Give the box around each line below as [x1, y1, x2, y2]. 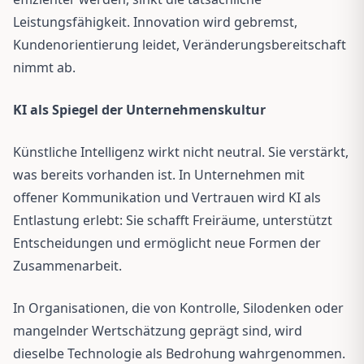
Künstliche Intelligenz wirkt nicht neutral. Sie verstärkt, [13, 142, 349, 161]
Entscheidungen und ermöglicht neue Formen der [13, 233, 321, 252]
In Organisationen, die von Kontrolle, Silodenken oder [13, 298, 344, 317]
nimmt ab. [13, 58, 76, 76]
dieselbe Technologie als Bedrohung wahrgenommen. [13, 344, 345, 362]
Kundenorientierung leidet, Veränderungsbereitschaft [13, 35, 346, 54]
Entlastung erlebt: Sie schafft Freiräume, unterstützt [13, 210, 332, 229]
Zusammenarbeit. [13, 256, 122, 275]
